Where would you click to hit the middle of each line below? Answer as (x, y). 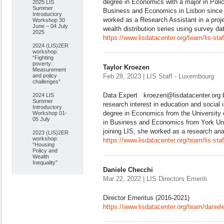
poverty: (42, 63)
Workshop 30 (49, 20)
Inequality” (45, 162)
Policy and (45, 150)
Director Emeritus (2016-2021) (146, 198)
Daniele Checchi (128, 170)
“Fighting (43, 57)
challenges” (46, 81)
